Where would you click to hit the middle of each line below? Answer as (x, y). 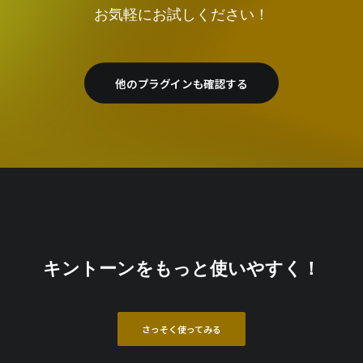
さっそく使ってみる (181, 329)
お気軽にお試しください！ (181, 15)
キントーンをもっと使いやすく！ (181, 269)
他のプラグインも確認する (181, 83)
